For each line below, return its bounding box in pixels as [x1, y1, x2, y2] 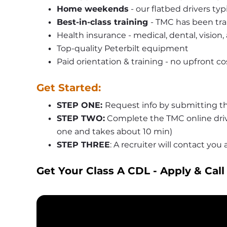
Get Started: [36, 82, 101, 94]
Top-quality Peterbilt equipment [56, 44, 188, 54]
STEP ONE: [56, 100, 105, 110]
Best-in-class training [56, 17, 150, 27]
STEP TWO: [56, 113, 105, 124]
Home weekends [56, 4, 129, 14]
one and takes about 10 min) [57, 127, 172, 137]
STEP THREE [56, 140, 110, 150]
